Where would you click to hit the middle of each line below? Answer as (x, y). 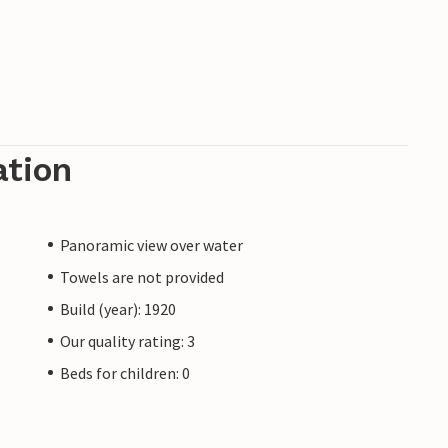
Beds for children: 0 (125, 372)
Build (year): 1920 (118, 308)
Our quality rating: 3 (127, 340)
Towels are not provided (142, 276)
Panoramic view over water (151, 244)
